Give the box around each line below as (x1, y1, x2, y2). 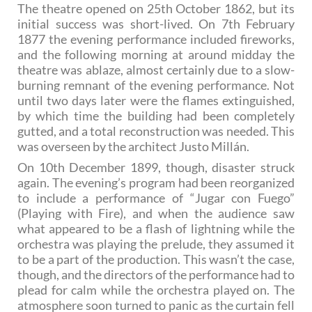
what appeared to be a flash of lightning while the (17, 221, 295, 237)
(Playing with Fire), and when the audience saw (17, 205, 295, 221)
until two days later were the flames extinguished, (17, 93, 295, 109)
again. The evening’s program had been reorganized (17, 175, 295, 191)
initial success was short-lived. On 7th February (17, 16, 295, 32)
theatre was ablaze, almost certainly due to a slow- (17, 62, 295, 78)
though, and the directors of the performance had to (17, 267, 295, 283)
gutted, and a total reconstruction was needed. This (17, 123, 295, 139)
